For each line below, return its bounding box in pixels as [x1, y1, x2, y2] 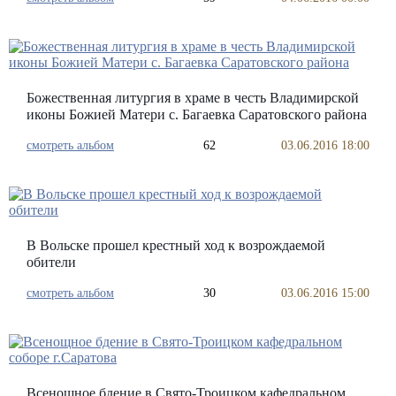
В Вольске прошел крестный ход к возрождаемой [27, 238, 325, 253]
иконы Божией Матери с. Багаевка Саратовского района [27, 107, 367, 122]
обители [27, 255, 76, 270]
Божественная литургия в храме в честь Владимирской [27, 90, 359, 105]
